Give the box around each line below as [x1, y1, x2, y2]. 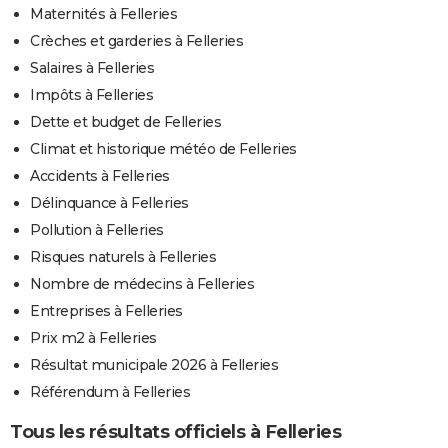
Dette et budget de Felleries [30, 112, 221, 131]
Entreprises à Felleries [30, 301, 183, 320]
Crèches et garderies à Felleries [30, 31, 243, 50]
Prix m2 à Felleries [30, 328, 157, 347]
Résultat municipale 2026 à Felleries [30, 355, 278, 374]
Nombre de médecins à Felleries [30, 274, 254, 293]
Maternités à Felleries [30, 4, 177, 23]
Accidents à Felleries [30, 166, 170, 185]
